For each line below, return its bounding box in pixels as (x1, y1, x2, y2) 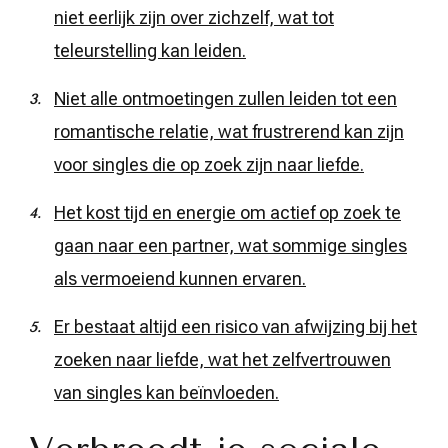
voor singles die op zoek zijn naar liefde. (54, 153, 364, 175)
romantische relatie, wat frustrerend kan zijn (54, 120, 404, 142)
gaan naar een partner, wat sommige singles (54, 234, 407, 256)
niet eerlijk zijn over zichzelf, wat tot (54, 6, 334, 28)
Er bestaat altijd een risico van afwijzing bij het (54, 315, 417, 337)
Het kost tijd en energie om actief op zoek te (54, 201, 401, 223)
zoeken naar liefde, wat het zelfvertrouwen (54, 348, 391, 370)
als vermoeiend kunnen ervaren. (54, 267, 306, 289)
